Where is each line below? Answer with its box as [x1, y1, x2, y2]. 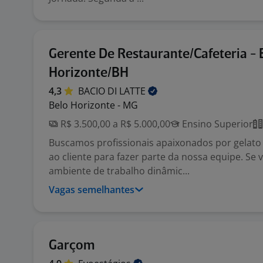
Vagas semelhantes [49, 183, 134, 196]
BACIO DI [78, 85, 119, 97]
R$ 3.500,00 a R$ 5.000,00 [58, 117, 170, 130]
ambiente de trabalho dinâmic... [49, 164, 190, 177]
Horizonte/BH [49, 66, 129, 80]
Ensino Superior [180, 117, 253, 130]
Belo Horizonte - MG [49, 99, 138, 112]
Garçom [49, 239, 95, 252]
